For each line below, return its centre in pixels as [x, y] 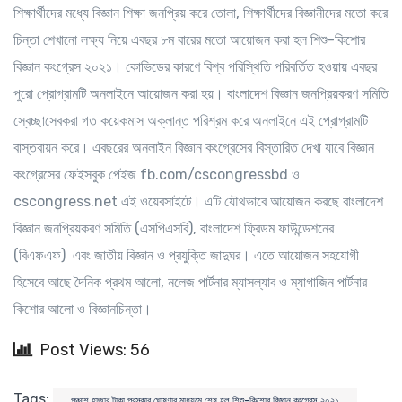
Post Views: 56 [95, 350]
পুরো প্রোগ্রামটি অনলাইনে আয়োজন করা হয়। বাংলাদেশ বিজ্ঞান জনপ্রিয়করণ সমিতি [201, 93]
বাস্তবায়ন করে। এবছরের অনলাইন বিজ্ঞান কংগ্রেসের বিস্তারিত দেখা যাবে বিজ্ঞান [194, 147]
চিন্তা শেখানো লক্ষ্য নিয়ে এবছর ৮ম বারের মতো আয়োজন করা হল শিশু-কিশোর [189, 39]
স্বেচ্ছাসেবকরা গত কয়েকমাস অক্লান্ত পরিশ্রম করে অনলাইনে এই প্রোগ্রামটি [191, 120]
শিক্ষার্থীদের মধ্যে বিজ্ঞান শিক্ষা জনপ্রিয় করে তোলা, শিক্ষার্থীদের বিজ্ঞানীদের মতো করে [201, 13]
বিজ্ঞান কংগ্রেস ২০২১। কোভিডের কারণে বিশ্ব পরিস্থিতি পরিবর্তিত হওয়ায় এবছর [195, 66]
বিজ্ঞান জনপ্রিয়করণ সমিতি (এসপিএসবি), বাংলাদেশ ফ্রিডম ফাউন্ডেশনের [174, 228]
